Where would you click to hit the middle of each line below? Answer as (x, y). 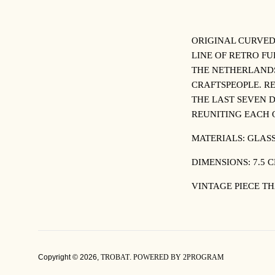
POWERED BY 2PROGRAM (179, 257)
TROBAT (115, 257)
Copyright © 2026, (69, 257)
